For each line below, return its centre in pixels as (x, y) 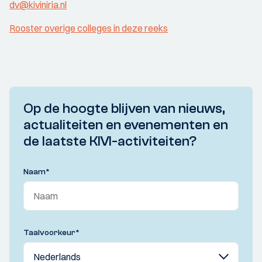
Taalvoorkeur (49, 232)
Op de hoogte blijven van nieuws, (124, 108)
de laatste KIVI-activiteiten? (110, 141)
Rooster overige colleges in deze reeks (89, 28)
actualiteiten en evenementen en (126, 125)
